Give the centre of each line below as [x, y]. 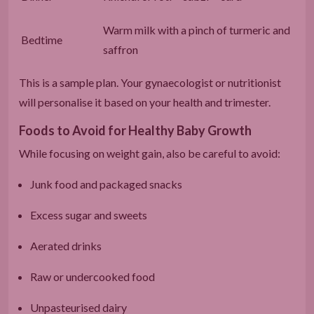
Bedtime [42, 39]
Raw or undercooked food [93, 276]
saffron [121, 49]
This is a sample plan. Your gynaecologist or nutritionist [150, 82]
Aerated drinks [66, 245]
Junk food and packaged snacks [106, 184]
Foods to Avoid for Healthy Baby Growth [135, 130]
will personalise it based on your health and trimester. [145, 102]
